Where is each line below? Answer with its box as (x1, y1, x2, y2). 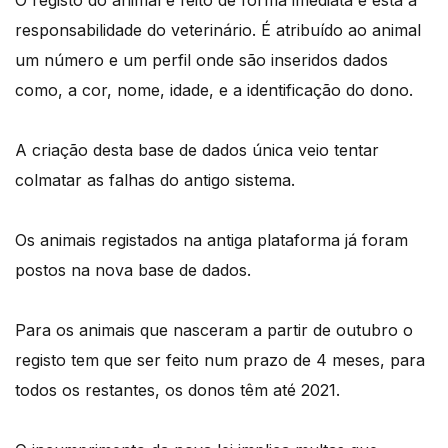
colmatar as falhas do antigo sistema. (15, 169, 295, 190)
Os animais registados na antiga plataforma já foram (15, 229, 408, 250)
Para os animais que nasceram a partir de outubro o (15, 319, 413, 340)
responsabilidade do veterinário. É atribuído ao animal (15, 19, 421, 40)
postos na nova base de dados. (15, 259, 251, 280)
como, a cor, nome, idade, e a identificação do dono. (15, 79, 413, 100)
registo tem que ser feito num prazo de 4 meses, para (15, 349, 425, 370)
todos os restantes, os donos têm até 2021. (15, 379, 340, 400)
